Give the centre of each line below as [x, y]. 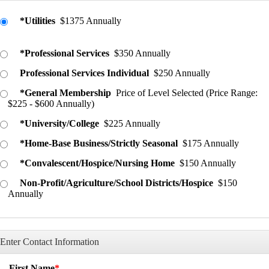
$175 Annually [211, 143]
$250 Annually [182, 73]
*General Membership [66, 93]
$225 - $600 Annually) [51, 104]
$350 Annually [143, 53]
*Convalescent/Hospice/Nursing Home [98, 163]
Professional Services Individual [85, 73]
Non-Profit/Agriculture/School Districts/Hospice [117, 183]
